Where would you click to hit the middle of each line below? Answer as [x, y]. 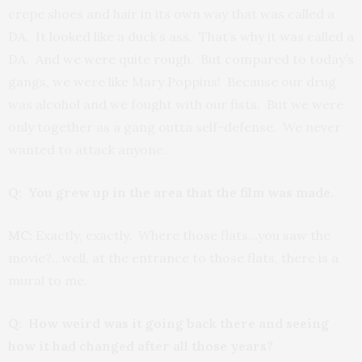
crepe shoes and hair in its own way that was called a [171, 14]
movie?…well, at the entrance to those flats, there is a [173, 258]
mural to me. [48, 280]
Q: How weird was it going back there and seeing [168, 323]
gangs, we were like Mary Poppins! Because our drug [172, 82]
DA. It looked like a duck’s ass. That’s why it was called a [181, 36]
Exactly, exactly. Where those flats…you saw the [181, 235]
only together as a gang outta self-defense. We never [175, 127]
